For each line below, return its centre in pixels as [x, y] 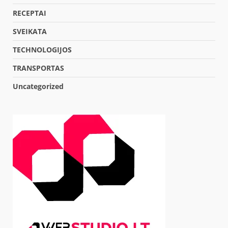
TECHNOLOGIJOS [42, 49]
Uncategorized [38, 86]
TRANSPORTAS [38, 68]
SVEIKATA [30, 31]
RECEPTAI [30, 13]
